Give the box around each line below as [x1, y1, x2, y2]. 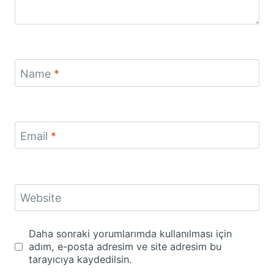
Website [20, 191, 61, 205]
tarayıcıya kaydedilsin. [28, 253, 131, 265]
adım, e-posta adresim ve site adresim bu [28, 240, 221, 253]
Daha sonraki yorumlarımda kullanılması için [28, 227, 232, 240]
